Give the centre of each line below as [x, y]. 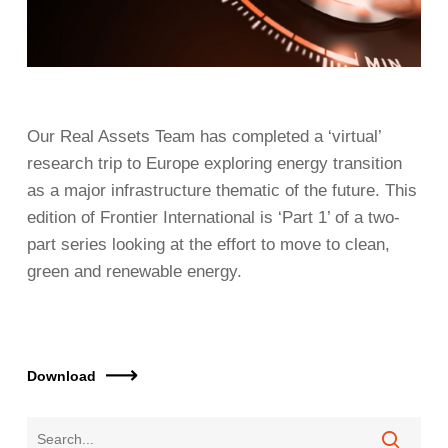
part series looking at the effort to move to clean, [208, 244]
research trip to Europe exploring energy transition [214, 163]
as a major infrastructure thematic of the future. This [221, 190]
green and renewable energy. [134, 271]
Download [61, 375]
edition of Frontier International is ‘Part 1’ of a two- [213, 217]
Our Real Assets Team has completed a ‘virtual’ [203, 136]
